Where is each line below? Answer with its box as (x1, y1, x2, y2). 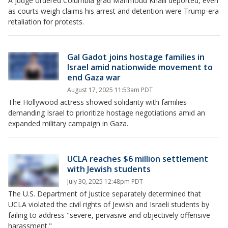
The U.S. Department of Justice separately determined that (8, 188, 201, 198)
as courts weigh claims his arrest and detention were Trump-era (8, 6, 219, 16)
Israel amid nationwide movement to (67, 61, 213, 73)
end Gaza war (67, 71, 121, 83)
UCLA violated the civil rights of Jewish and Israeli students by (8, 199, 209, 209)
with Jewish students (67, 163, 151, 175)
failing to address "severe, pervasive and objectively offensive (8, 210, 210, 220)
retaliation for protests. (8, 16, 84, 26)
